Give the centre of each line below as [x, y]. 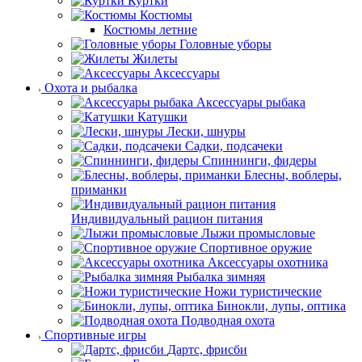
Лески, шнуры [206, 131]
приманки [99, 189]
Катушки [162, 117]
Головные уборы [225, 44]
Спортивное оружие [256, 248]
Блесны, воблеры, [293, 175]
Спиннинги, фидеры [259, 160]
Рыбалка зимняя [221, 277]
